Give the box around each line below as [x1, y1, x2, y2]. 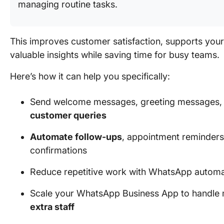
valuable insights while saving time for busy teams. [10, 49, 222, 60]
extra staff [30, 201, 74, 212]
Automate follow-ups [30, 131, 122, 142]
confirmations [30, 145, 87, 155]
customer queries [30, 110, 106, 120]
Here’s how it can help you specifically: [10, 71, 170, 81]
